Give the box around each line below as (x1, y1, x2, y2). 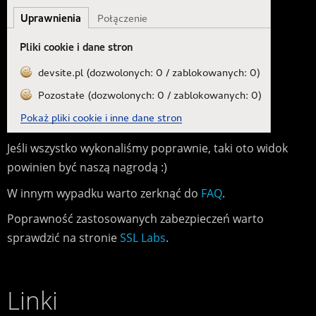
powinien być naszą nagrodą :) (6, 159, 167, 176)
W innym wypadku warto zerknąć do (6, 185, 201, 201)
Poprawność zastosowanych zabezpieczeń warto (6, 211, 264, 227)
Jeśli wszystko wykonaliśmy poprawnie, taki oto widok (6, 140, 288, 157)
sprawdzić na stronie (6, 230, 120, 246)
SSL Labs (119, 230, 166, 246)
